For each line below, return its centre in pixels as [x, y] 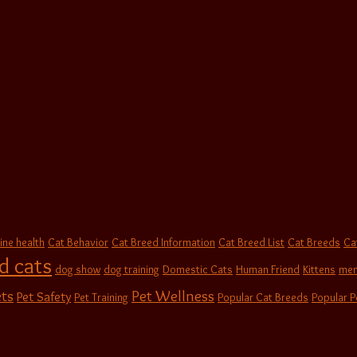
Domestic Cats [198, 270]
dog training [131, 270]
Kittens [319, 270]
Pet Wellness [173, 296]
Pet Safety [44, 297]
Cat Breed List [251, 243]
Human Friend [268, 270]
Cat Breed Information [163, 243]
